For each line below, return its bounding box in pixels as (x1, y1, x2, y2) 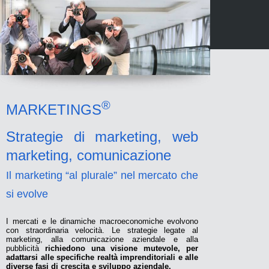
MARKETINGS (6, 101, 101, 118)
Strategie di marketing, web (6, 128, 198, 145)
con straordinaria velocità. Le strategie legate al (6, 225, 198, 235)
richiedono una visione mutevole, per (44, 243, 199, 253)
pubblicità (6, 243, 45, 253)
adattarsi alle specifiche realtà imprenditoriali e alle (6, 252, 198, 262)
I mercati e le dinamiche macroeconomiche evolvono (6, 216, 198, 226)
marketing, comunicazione (6, 147, 171, 163)
